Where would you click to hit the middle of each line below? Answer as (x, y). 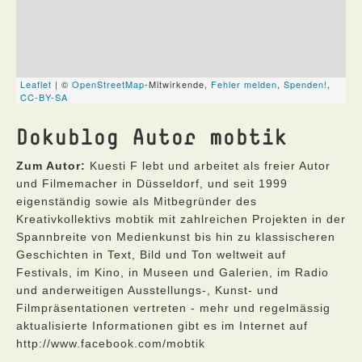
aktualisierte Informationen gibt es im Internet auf (162, 326)
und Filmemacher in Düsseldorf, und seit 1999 (152, 183)
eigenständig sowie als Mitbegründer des (137, 201)
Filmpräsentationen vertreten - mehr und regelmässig (173, 308)
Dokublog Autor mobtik (152, 136)
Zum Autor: (51, 166)
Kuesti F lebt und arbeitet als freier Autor (208, 166)
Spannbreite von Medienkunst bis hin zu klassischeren (176, 237)
